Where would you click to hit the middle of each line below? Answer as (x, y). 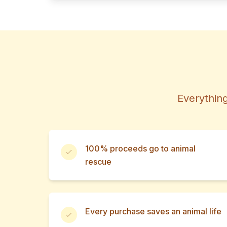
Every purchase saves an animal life (153, 211)
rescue (98, 162)
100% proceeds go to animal (140, 148)
